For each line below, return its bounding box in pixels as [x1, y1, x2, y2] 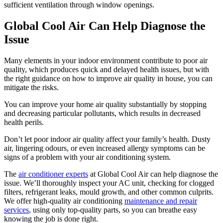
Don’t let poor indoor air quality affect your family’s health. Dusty [4, 134, 211, 143]
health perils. [4, 117, 44, 126]
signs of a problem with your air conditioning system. [4, 152, 171, 161]
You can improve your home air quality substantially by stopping [4, 100, 207, 109]
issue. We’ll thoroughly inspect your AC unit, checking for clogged [4, 178, 214, 187]
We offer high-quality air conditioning [4, 196, 124, 205]
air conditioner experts [18, 169, 88, 178]
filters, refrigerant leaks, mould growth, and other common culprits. [4, 187, 214, 196]
